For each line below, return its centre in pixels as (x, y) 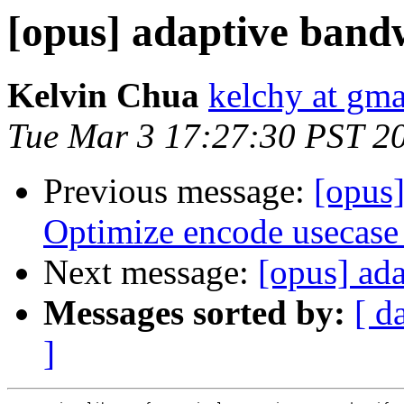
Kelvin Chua (103, 96)
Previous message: (179, 191)
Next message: (151, 272)
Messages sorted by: (194, 313)
